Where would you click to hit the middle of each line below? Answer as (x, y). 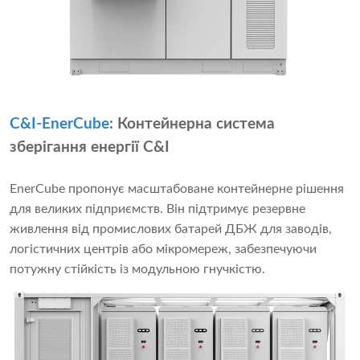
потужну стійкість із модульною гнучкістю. (137, 270)
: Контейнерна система (192, 125)
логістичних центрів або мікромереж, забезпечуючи (163, 250)
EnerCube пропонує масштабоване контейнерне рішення (177, 189)
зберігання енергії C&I (90, 148)
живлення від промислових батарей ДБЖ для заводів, (171, 229)
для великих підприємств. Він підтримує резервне (157, 209)
